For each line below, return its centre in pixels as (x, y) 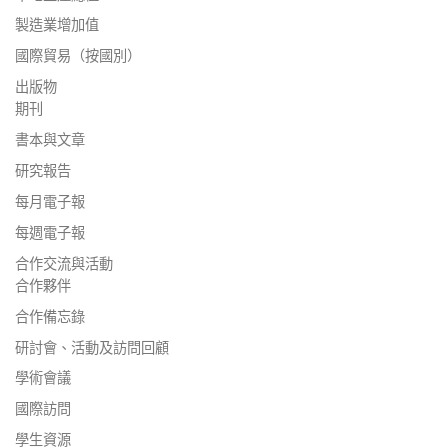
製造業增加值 (57, 25)
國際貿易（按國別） (78, 56)
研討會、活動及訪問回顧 (92, 347)
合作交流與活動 (64, 263)
